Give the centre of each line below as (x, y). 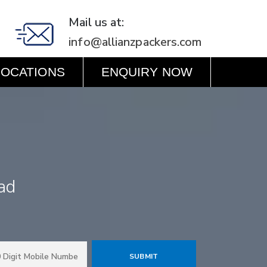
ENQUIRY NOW (147, 72)
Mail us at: (97, 22)
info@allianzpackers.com (135, 42)
